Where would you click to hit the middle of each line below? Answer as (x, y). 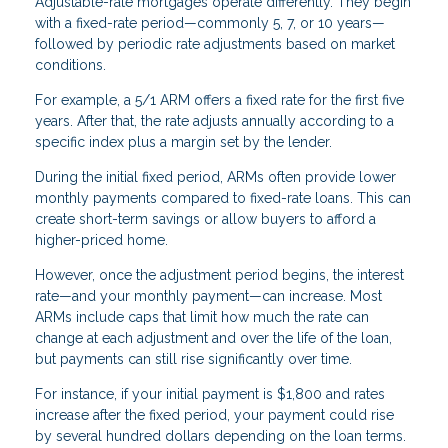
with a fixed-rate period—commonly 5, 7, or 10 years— (210, 22)
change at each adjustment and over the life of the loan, (213, 337)
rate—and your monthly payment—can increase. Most (208, 295)
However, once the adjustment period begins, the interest (219, 274)
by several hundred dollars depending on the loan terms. (220, 435)
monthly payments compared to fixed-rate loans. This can (223, 197)
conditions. (70, 64)
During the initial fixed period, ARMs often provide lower (215, 176)
